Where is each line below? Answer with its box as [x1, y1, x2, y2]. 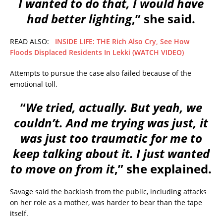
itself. [10, 209, 28, 219]
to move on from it [10, 161, 114, 177]
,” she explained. [114, 161, 212, 177]
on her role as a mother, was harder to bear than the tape [10, 198, 202, 208]
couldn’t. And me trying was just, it [14, 114, 208, 131]
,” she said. [132, 10, 195, 27]
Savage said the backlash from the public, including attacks [10, 187, 207, 197]
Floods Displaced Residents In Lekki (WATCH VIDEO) [10, 48, 184, 57]
